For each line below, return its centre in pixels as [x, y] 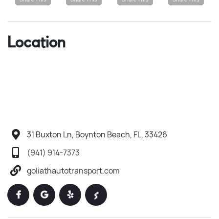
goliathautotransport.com [73, 170]
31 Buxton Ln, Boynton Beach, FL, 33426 [97, 134]
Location [36, 42]
